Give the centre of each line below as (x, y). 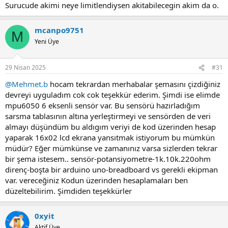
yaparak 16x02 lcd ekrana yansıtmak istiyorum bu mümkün (110, 138)
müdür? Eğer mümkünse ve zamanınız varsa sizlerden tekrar (111, 148)
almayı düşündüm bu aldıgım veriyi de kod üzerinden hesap (110, 127)
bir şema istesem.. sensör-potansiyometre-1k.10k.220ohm (108, 159)
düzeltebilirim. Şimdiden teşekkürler (68, 191)
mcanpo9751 (59, 30)
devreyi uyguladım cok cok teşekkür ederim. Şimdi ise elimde (112, 95)
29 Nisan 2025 (25, 68)
